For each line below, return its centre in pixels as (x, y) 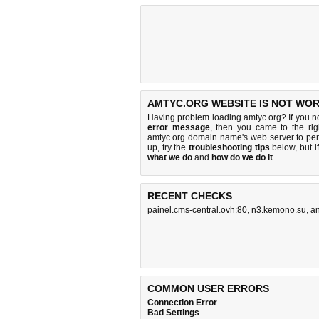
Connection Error (182, 303)
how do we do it (242, 157)
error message (179, 127)
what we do (170, 157)
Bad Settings (173, 313)
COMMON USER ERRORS (208, 288)
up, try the (168, 147)
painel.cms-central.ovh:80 (197, 210)
